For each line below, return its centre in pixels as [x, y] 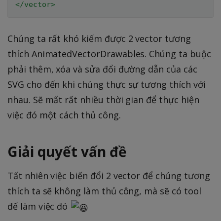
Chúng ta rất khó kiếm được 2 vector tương [99, 38]
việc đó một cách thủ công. [64, 115]
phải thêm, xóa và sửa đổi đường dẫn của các [102, 69]
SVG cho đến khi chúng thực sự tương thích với [107, 84]
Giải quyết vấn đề [67, 151]
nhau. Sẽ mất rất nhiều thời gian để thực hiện [103, 99]
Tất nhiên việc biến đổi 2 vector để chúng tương [109, 175]
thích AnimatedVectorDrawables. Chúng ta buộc [109, 54]
